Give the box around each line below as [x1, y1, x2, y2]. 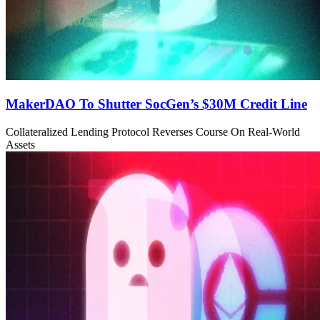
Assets [6, 138, 35, 151]
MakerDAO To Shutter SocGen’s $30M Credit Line [6, 96, 307, 112]
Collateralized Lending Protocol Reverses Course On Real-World [6, 125, 300, 138]
